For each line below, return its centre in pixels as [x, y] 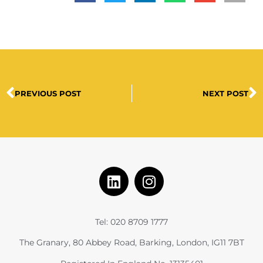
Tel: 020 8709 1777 [131, 222]
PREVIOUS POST [48, 93]
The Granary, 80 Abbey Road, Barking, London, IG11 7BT [131, 243]
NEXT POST [225, 93]
